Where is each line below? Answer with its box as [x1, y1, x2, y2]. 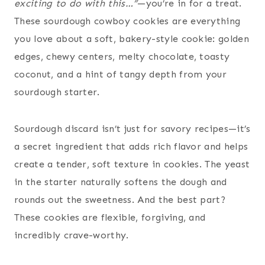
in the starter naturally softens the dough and [14, 176, 227, 188]
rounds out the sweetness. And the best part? [14, 194, 226, 206]
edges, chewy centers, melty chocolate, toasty [14, 51, 230, 63]
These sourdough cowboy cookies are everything [14, 15, 241, 27]
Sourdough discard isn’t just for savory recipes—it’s [14, 123, 251, 135]
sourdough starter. [14, 86, 100, 98]
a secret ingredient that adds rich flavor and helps [14, 141, 248, 153]
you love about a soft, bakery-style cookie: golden [14, 33, 250, 45]
